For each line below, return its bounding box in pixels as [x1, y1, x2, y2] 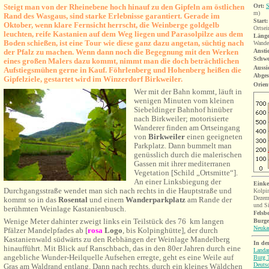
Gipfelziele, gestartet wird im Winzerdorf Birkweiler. [4, 74, 183, 83]
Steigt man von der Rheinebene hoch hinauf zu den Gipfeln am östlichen [4, 2, 244, 11]
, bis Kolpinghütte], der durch [122, 226, 218, 235]
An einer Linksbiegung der [134, 177, 221, 186]
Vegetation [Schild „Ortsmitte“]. [134, 168, 238, 177]
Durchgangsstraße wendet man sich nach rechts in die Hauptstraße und [4, 186, 232, 195]
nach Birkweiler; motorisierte [134, 114, 229, 123]
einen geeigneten [185, 132, 243, 141]
